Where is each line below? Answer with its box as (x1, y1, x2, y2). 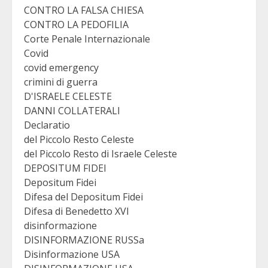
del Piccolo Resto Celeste (24, 133, 134, 147)
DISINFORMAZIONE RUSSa (24, 233, 144, 247)
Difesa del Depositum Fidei (24, 190, 143, 204)
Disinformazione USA (24, 248, 120, 261)
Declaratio (24, 118, 70, 132)
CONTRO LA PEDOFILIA (24, 18, 129, 32)
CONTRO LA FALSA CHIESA (24, 4, 144, 17)
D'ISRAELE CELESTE (24, 90, 112, 103)
